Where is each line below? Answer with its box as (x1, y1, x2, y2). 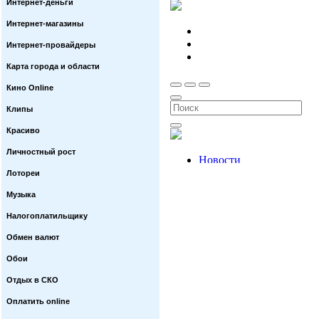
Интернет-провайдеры (6, 41, 95, 49)
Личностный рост (6, 147, 75, 156)
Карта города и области (6, 62, 100, 70)
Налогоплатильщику (6, 211, 88, 220)
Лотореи (6, 169, 40, 177)
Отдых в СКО (6, 276, 58, 284)
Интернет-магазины (6, 19, 83, 28)
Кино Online (6, 83, 53, 92)
